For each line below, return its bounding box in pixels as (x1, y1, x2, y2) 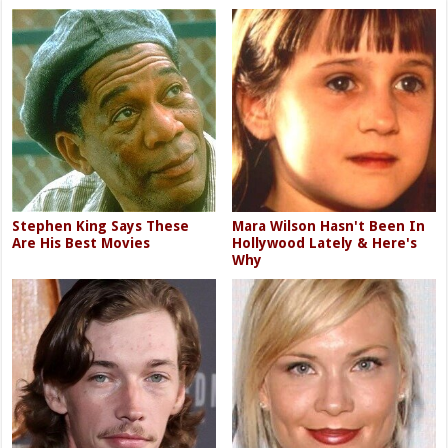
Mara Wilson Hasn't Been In (232, 218, 426, 235)
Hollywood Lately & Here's (232, 235, 418, 252)
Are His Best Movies (12, 235, 151, 252)
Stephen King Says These (12, 218, 190, 235)
